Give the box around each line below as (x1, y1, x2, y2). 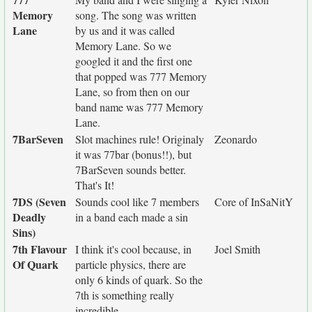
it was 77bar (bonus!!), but (75, 147, 192, 162)
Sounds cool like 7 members (75, 194, 199, 209)
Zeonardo (214, 132, 257, 146)
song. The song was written (75, 8, 196, 22)
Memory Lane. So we (75, 38, 171, 53)
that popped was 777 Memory (75, 69, 207, 84)
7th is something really (75, 288, 174, 302)
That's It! (75, 178, 114, 192)
